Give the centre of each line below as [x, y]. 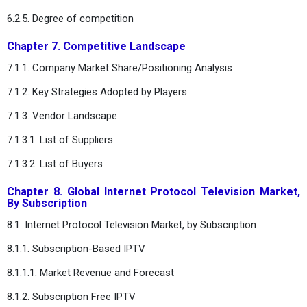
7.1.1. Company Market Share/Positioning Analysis [120, 67]
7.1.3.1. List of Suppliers [60, 139]
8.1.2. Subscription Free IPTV [71, 296]
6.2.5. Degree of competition [70, 18]
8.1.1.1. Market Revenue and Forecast [90, 272]
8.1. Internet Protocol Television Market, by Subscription [132, 224]
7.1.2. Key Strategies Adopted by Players [97, 91]
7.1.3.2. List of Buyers [55, 163]
